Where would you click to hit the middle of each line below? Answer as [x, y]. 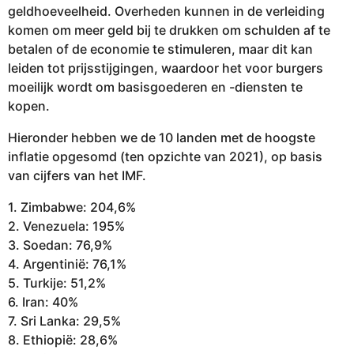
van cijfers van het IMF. [77, 175]
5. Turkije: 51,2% [57, 283]
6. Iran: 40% [43, 302]
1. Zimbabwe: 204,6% [72, 207]
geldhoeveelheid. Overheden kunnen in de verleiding [166, 11]
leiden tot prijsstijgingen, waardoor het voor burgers [166, 68]
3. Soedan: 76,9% [60, 245]
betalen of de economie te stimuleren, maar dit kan [160, 49]
